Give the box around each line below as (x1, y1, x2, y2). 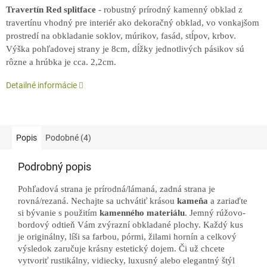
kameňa (177, 196, 210, 206)
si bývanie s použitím (18, 208, 100, 218)
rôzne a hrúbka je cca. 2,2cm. (6, 57, 116, 67)
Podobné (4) (45, 133, 91, 143)
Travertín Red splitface (6, 5, 96, 15)
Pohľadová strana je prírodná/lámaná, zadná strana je (18, 184, 215, 194)
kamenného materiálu (100, 208, 185, 218)
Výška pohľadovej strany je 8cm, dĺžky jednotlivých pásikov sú (6, 44, 244, 54)
